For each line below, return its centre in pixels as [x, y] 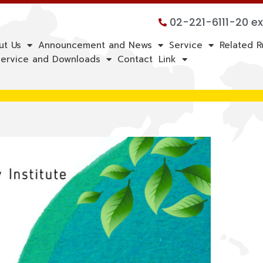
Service [186, 45]
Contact [135, 59]
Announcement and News [95, 45]
